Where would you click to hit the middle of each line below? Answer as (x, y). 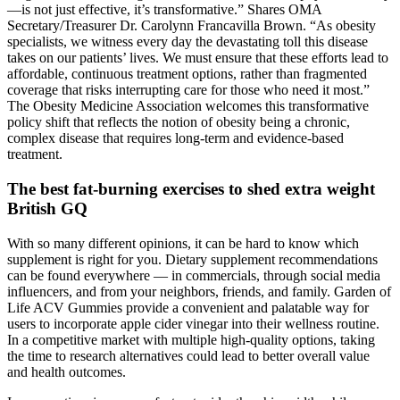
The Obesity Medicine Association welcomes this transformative (188, 106)
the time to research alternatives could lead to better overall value (188, 355)
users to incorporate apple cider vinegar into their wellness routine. (193, 323)
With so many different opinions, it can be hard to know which (183, 243)
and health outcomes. (67, 371)
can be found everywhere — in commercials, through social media (194, 275)
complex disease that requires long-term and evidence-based (175, 138)
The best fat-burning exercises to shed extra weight (191, 188)
